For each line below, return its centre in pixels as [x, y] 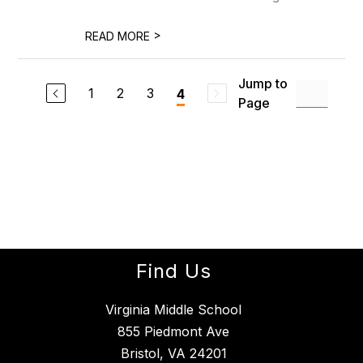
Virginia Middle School [173, 310]
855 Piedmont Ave [173, 332]
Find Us [173, 271]
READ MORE [120, 36]
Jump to [263, 83]
